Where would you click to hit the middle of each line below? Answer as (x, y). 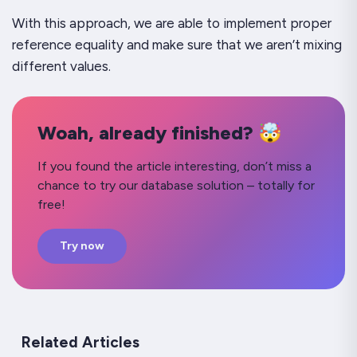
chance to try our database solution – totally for (176, 186)
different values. (61, 67)
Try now (82, 246)
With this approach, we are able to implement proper (172, 24)
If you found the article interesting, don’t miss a (175, 167)
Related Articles (80, 343)
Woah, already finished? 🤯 (160, 133)
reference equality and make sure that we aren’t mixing (177, 45)
